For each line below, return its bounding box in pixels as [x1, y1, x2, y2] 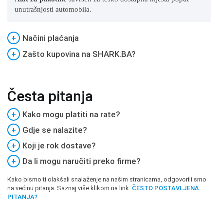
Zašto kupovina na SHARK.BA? [22, 49, 136, 59]
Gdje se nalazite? [22, 125, 87, 135]
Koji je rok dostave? [22, 141, 96, 151]
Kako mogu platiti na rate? [22, 109, 120, 120]
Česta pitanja [7, 88, 93, 105]
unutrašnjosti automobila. [15, 5, 91, 14]
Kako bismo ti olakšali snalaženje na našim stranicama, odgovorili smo [7, 176, 206, 183]
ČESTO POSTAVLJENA [132, 184, 199, 192]
